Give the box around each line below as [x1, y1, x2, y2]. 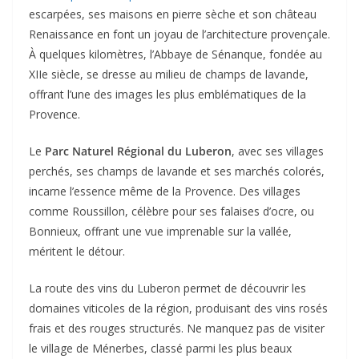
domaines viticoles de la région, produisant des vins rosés [29, 300, 328, 316]
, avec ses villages [232, 143, 324, 159]
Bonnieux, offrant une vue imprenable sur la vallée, [29, 223, 292, 239]
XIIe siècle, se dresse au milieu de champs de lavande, [29, 66, 309, 82]
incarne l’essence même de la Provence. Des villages [29, 183, 301, 199]
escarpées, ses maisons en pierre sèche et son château [29, 6, 317, 22]
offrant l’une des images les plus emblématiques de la [29, 86, 306, 102]
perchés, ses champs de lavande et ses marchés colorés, [29, 163, 325, 179]
